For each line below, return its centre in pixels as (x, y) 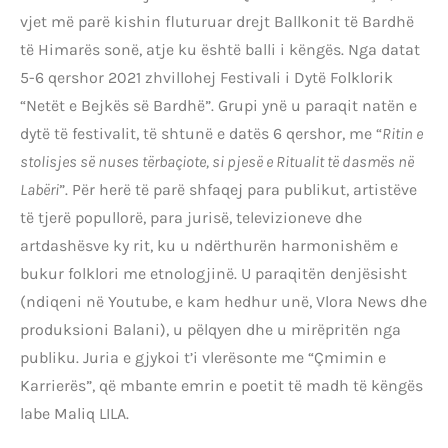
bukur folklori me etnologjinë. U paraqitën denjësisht (213, 274)
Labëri (39, 190)
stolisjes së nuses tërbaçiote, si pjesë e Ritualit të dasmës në (217, 162)
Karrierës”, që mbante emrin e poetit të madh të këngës (221, 386)
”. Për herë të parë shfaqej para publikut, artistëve (238, 190)
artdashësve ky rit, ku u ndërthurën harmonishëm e (209, 246)
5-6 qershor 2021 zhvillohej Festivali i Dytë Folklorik (206, 78)
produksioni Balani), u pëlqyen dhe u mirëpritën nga (210, 330)
